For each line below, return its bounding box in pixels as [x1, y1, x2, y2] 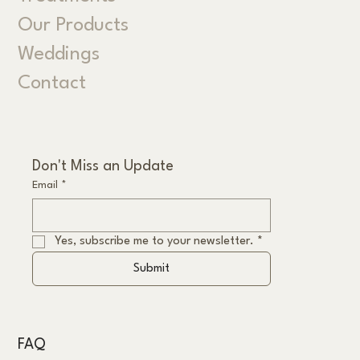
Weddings [18, 45, 100, 65]
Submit [133, 262, 170, 275]
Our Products [18, 16, 129, 36]
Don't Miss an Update [31, 158, 174, 174]
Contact [18, 74, 87, 94]
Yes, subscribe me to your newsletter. [54, 235, 254, 247]
